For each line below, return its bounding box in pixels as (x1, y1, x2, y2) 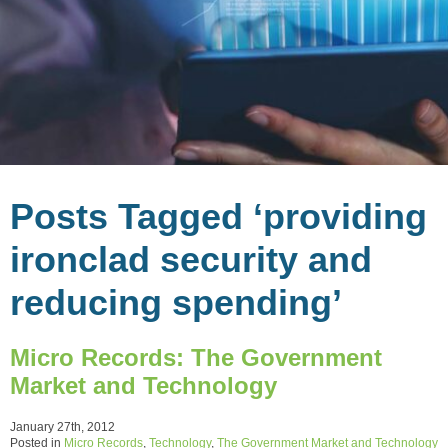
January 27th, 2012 (10, 419, 115, 434)
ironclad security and (10, 238, 372, 280)
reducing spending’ (10, 281, 342, 323)
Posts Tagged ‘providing (10, 195, 427, 237)
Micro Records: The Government (10, 343, 382, 371)
